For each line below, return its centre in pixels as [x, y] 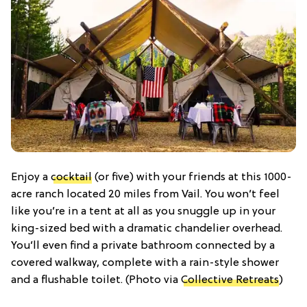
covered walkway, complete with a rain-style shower [145, 263]
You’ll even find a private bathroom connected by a [143, 246]
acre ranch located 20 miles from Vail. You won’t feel [145, 194]
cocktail [71, 177]
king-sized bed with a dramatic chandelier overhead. [147, 229]
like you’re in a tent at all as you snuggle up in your [143, 211]
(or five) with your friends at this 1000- [192, 177]
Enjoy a [31, 177]
